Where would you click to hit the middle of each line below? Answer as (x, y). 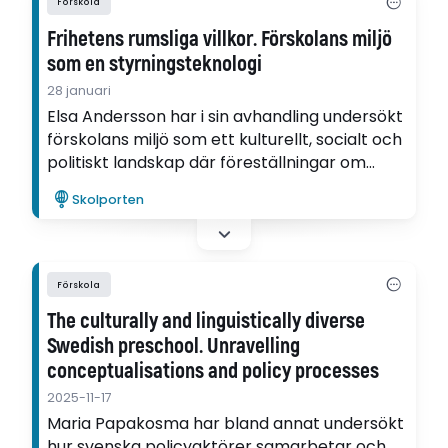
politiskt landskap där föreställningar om (207, 162)
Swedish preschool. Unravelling (174, 347)
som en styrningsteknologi (155, 64)
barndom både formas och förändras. (197, 185)
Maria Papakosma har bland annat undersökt (226, 424)
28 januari (79, 90)
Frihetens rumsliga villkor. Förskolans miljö (220, 39)
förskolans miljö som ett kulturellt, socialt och (225, 139)
